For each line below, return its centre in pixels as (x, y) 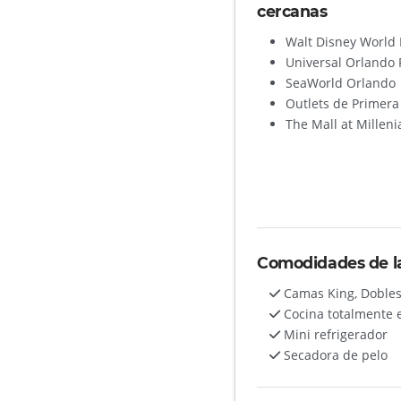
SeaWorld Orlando (341, 82)
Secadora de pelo (334, 354)
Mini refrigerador (334, 334)
